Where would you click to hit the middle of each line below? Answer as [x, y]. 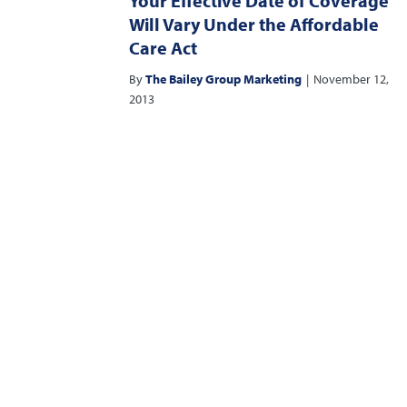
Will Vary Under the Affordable [254, 25]
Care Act [163, 48]
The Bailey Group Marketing [223, 79]
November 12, [351, 79]
